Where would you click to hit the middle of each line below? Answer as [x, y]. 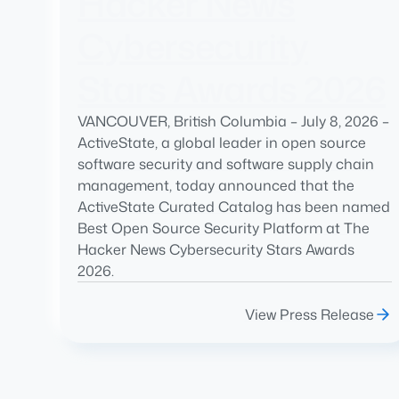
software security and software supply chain [226, 164]
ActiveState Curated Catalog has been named [234, 207]
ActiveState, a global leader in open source [222, 143]
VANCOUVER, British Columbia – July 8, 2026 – [234, 122]
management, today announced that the [216, 186]
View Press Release [309, 315]
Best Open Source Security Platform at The [224, 228]
